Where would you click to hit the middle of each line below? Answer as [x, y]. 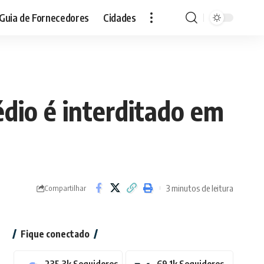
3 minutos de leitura [200, 188]
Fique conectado [55, 234]
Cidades [120, 17]
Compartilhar [65, 188]
